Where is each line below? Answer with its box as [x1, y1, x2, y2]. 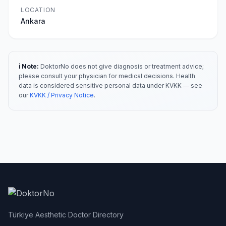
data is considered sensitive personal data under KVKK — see [19, 82, 202, 89]
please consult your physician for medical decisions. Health [19, 72, 195, 80]
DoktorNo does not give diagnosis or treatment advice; [39, 63, 204, 70]
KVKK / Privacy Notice [30, 91, 94, 99]
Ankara [21, 17, 45, 25]
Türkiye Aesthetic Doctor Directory [8, 210, 124, 219]
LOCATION [21, 6, 55, 14]
